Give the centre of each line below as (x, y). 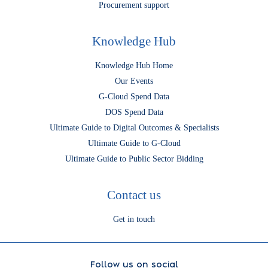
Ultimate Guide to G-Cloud (134, 143)
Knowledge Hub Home (134, 66)
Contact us (134, 195)
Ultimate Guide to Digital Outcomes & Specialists (134, 128)
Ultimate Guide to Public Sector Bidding (134, 159)
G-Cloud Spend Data (134, 97)
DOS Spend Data (134, 112)
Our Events (134, 81)
